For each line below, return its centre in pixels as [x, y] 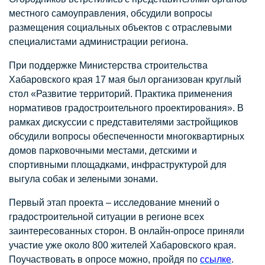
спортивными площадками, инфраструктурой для [118, 165]
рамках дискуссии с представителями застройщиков [124, 122]
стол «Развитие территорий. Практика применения [121, 94]
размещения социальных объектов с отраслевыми [120, 28]
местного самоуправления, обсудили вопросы [111, 13]
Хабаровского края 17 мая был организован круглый [125, 80]
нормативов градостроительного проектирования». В [126, 108]
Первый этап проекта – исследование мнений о [114, 203]
